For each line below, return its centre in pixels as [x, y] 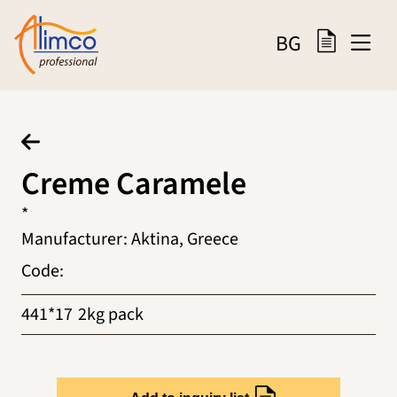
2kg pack [111, 314]
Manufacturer [72, 239]
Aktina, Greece [185, 239]
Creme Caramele [134, 183]
